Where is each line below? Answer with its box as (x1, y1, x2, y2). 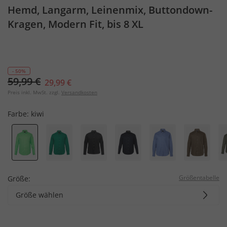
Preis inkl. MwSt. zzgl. (8, 89, 60, 96)
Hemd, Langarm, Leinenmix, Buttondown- (8, 3, 212, 17)
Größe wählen (16, 190, 63, 200)
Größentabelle (179, 173, 219, 182)
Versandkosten (61, 89, 97, 96)
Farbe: (8, 109, 31, 119)
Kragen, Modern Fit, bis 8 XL (8, 17, 143, 31)
